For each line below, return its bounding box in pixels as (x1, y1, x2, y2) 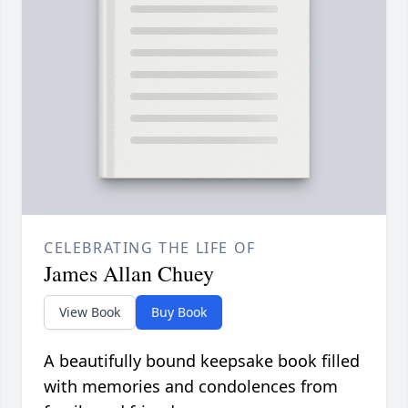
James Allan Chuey (44, 258, 214, 288)
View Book (59, 302, 120, 321)
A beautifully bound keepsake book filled (44, 349, 360, 372)
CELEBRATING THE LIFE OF (44, 237, 256, 258)
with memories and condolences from (44, 374, 338, 397)
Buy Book (151, 302, 207, 321)
